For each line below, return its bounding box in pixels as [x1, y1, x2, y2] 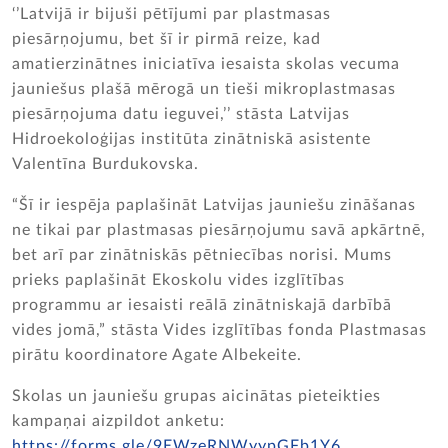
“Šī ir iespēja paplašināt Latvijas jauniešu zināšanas [12, 197, 416, 213]
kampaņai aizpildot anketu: [12, 413, 225, 429]
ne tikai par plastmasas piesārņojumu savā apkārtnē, [12, 222, 426, 238]
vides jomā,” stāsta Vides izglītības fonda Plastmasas [12, 322, 427, 338]
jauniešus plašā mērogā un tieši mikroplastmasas [12, 81, 396, 97]
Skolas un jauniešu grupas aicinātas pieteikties [12, 388, 381, 404]
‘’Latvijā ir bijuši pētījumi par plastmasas [12, 6, 331, 22]
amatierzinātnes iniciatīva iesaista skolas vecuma [12, 56, 400, 72]
